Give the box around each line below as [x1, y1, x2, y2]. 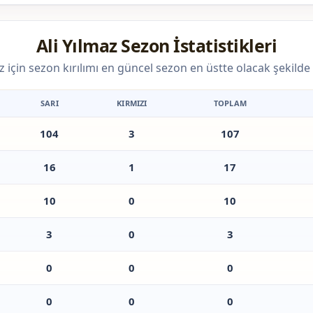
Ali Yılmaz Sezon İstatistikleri [36, 34, 277, 58]
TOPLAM [213, 98, 247, 109]
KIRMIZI [117, 98, 147, 109]
